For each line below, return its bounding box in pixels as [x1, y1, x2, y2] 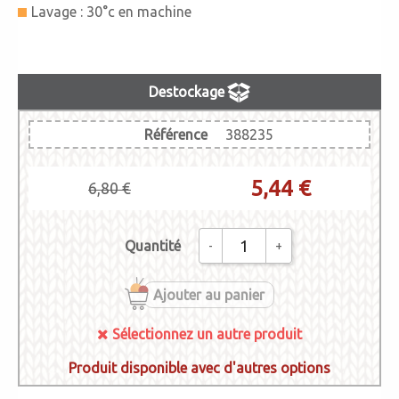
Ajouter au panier [152, 287, 265, 303]
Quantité [125, 238, 181, 254]
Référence [143, 126, 208, 142]
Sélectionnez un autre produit [109, 326, 302, 342]
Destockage [148, 84, 224, 100]
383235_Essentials [31, 375, 138, 389]
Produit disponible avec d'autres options [69, 360, 330, 376]
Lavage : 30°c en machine [31, 4, 191, 20]
